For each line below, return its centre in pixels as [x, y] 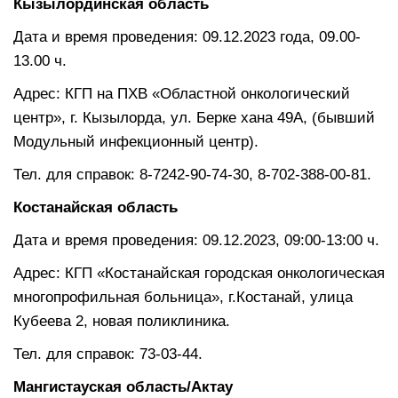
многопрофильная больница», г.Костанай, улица [183, 297]
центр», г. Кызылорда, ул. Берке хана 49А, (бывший [194, 117]
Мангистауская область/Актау [123, 386]
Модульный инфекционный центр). [136, 141]
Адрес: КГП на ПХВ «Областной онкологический [182, 93]
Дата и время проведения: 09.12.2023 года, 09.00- [187, 36]
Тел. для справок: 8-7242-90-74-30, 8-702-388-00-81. [192, 174]
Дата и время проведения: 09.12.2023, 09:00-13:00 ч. [196, 240]
